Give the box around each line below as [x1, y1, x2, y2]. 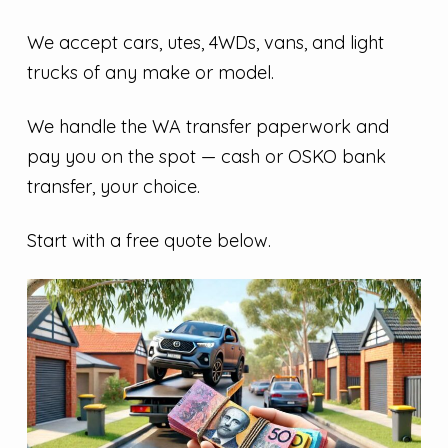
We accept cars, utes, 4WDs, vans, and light [26, 31, 384, 55]
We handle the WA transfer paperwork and [26, 114, 389, 138]
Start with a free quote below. [26, 228, 271, 252]
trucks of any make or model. [26, 61, 274, 85]
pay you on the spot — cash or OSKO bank [26, 144, 386, 168]
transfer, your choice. [26, 174, 200, 198]
